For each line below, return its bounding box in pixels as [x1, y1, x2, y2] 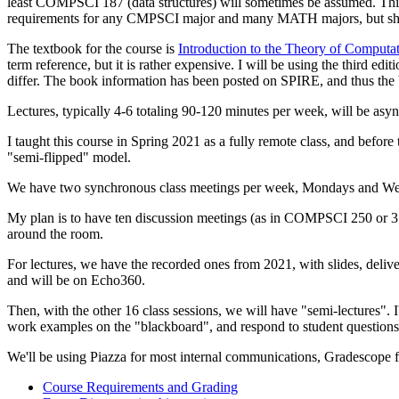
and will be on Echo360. [7, 272, 145, 288]
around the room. [7, 225, 103, 241]
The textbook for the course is [7, 40, 178, 56]
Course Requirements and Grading [43, 379, 238, 395]
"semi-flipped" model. [7, 149, 131, 165]
